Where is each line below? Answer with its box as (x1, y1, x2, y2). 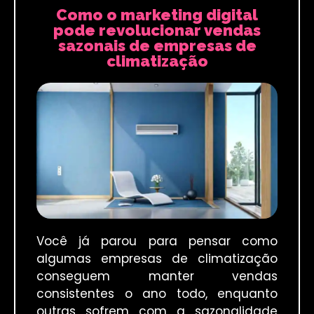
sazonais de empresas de (57, 36, 257, 55)
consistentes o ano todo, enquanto (36, 285, 278, 302)
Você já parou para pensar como (36, 232, 278, 250)
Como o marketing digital (56, 6, 258, 25)
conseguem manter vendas (36, 267, 278, 285)
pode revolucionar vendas (53, 21, 261, 40)
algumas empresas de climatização (36, 250, 278, 267)
